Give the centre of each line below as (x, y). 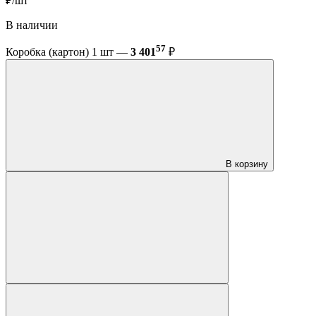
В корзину (247, 164)
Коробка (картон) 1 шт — (68, 52)
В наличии (32, 25)
